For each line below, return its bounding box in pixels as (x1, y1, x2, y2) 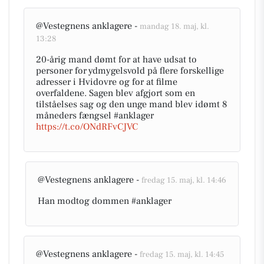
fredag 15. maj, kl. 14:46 (141, 175, 226, 186)
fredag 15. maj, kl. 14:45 (140, 249, 224, 260)
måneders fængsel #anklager (36, 110, 154, 121)
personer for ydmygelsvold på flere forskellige (36, 65, 224, 77)
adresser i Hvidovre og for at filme (36, 76, 177, 88)
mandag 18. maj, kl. (140, 21, 209, 32)
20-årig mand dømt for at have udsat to (36, 54, 197, 65)
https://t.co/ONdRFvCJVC (36, 121, 138, 133)
